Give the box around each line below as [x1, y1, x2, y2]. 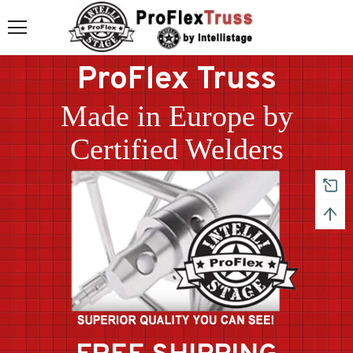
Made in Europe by [60, 99, 293, 133]
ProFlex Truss [76, 61, 277, 101]
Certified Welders [69, 132, 284, 166]
